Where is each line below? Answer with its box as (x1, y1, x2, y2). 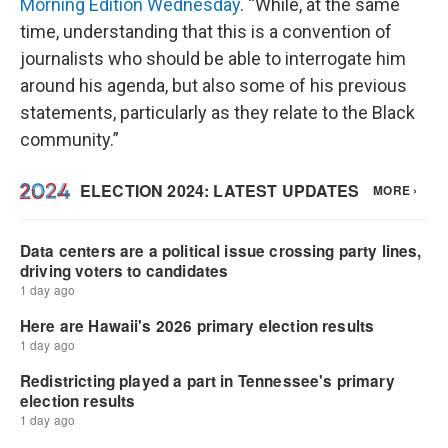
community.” (20, 129, 119, 150)
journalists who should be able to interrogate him (20, 48, 406, 69)
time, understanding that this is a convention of (20, 21, 392, 42)
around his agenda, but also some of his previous (20, 75, 407, 96)
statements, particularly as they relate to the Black (20, 102, 415, 123)
